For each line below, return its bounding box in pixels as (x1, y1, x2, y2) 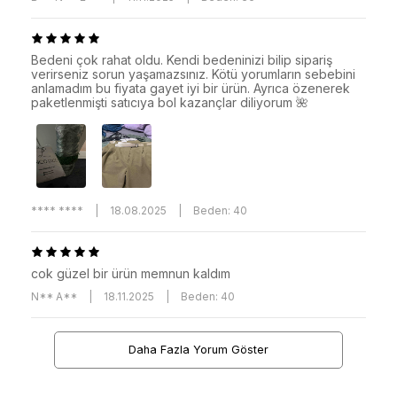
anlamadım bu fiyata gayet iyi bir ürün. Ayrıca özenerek (31, 80, 350, 96)
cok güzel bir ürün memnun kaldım (31, 265, 230, 281)
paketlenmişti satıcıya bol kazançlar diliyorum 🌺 (31, 94, 308, 110)
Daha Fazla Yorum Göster (128, 343, 269, 357)
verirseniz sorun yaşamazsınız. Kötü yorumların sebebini (31, 66, 355, 82)
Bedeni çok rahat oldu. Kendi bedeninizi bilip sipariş (31, 51, 332, 67)
